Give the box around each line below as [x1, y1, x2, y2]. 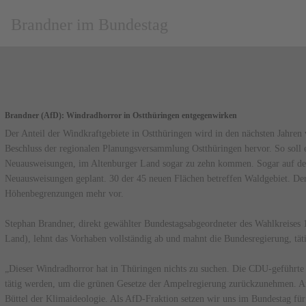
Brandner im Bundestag [11, 16, 168, 33]
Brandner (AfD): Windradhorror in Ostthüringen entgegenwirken [4, 111, 237, 120]
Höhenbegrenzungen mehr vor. [4, 188, 124, 199]
